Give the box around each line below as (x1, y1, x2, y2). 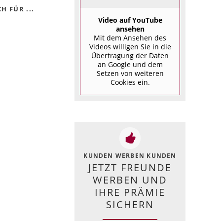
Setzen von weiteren (96, 69, 164, 78)
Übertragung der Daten (91, 51, 169, 61)
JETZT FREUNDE (88, 161, 172, 175)
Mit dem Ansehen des (94, 33, 166, 43)
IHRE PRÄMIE (95, 185, 165, 199)
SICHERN (106, 198, 154, 212)
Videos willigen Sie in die (89, 42, 171, 52)
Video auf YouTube (98, 15, 162, 25)
